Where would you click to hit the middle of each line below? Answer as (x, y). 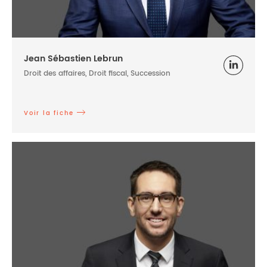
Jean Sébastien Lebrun (73, 59)
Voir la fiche (49, 114)
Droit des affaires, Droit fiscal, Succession (97, 74)
